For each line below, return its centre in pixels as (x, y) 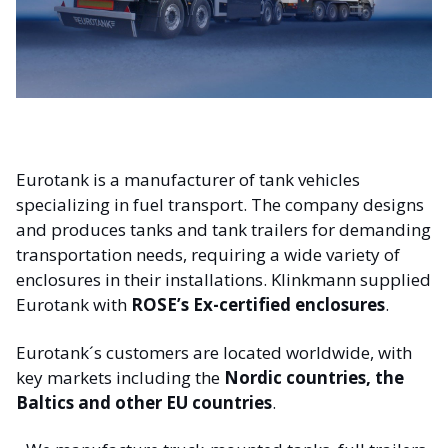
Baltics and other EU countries (144, 402)
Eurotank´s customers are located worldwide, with (214, 352)
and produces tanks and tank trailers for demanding (223, 230)
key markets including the (120, 377)
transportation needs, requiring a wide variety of (208, 255)
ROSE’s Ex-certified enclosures (258, 305)
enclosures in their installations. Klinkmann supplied (223, 280)
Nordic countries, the (314, 377)
